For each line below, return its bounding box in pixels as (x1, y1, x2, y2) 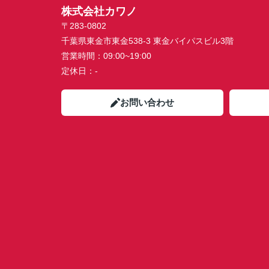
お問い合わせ (120, 97, 174, 107)
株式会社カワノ (61, 5, 137, 17)
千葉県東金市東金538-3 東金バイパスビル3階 (61, 36, 234, 46)
